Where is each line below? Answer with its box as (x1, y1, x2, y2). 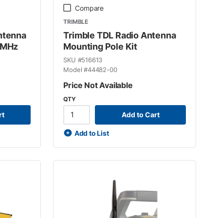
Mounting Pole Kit (63, 41, 138, 52)
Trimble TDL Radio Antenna (63, 30, 176, 40)
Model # (63, 65, 88, 73)
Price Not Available (63, 80, 133, 90)
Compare (75, 3, 104, 12)
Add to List (74, 128, 109, 137)
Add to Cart (121, 110, 160, 119)
